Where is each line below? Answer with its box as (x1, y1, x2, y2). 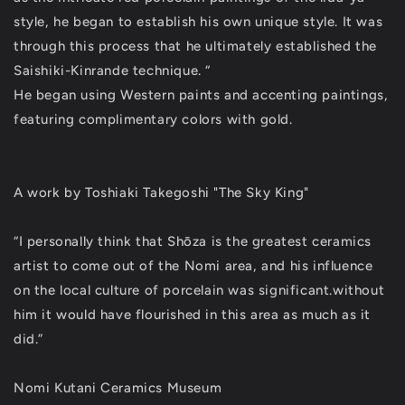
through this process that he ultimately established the (14, 38, 378, 54)
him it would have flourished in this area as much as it (14, 306, 372, 323)
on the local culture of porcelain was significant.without (14, 282, 385, 298)
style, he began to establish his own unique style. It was (14, 14, 383, 30)
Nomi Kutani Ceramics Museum (14, 380, 222, 396)
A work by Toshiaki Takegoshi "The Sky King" (14, 184, 309, 201)
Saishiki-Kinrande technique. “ (14, 62, 212, 79)
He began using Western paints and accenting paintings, (14, 87, 389, 103)
